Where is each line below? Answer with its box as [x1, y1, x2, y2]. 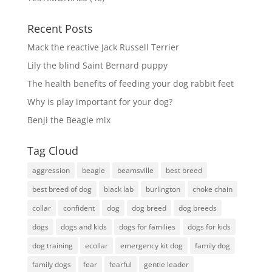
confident [63, 202, 95, 213]
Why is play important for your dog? [27, 95, 172, 107]
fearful [109, 259, 132, 270]
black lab [103, 183, 134, 194]
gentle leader [143, 259, 189, 270]
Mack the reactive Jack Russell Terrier [27, 41, 179, 53]
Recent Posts [27, 21, 93, 36]
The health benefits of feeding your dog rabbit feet [27, 77, 234, 89]
